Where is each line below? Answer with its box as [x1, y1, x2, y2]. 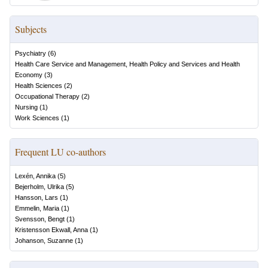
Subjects [15, 23, 47, 35]
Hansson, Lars [15, 194, 58, 201]
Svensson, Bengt [15, 215, 65, 223]
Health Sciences [15, 82, 62, 89]
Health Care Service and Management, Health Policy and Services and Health [15, 60, 240, 68]
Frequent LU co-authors [15, 145, 106, 158]
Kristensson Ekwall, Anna [15, 226, 88, 233]
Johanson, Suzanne [15, 237, 73, 244]
